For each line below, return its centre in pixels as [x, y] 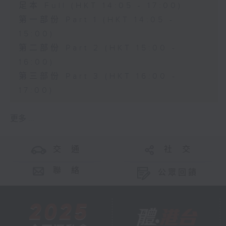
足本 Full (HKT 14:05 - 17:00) [100, 6]
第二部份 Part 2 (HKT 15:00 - [98, 48]
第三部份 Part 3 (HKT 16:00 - [98, 77]
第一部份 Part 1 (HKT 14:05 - [96, 20]
